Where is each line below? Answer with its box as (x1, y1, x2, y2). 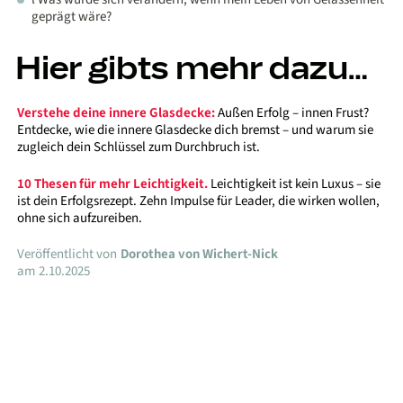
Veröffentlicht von (17, 245, 118, 264)
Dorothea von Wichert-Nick (121, 245, 279, 264)
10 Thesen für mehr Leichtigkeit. (17, 174, 211, 193)
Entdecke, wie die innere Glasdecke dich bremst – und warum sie (17, 121, 374, 139)
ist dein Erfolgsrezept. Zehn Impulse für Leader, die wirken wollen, (17, 191, 381, 210)
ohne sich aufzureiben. (17, 208, 143, 228)
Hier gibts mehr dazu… (15, 46, 369, 88)
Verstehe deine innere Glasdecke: (17, 103, 216, 122)
